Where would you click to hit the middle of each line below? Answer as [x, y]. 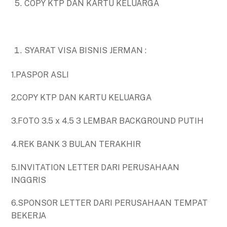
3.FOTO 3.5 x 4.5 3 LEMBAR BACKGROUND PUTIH [108, 121]
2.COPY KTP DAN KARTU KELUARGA [82, 98]
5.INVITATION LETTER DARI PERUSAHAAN [96, 167]
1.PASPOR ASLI [40, 74]
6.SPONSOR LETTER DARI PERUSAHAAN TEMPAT [110, 203]
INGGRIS [30, 180]
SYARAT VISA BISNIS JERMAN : [85, 51]
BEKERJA [29, 216]
